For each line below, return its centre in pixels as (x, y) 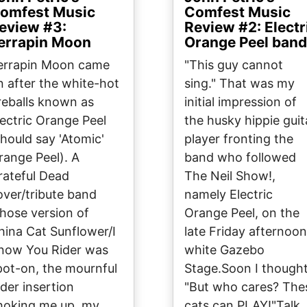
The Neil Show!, (230, 176)
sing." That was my (240, 84)
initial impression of (241, 102)
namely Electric (229, 195)
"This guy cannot (234, 65)
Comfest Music (237, 12)
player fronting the (239, 139)
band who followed (240, 158)
